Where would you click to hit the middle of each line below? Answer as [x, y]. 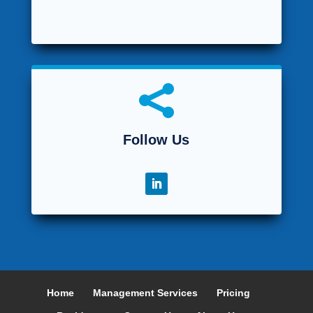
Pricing [234, 292]
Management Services [146, 292]
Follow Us [156, 139]
